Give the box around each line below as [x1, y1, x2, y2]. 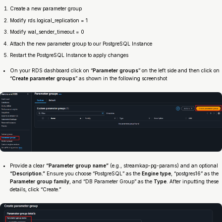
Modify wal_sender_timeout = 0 [10, 29, 84, 35]
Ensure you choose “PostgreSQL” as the [45, 170, 142, 176]
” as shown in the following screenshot [75, 75, 167, 82]
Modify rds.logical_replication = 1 [10, 17, 88, 23]
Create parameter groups [12, 75, 75, 82]
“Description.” [10, 170, 45, 176]
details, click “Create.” [10, 186, 61, 192]
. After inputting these [166, 178, 219, 184]
